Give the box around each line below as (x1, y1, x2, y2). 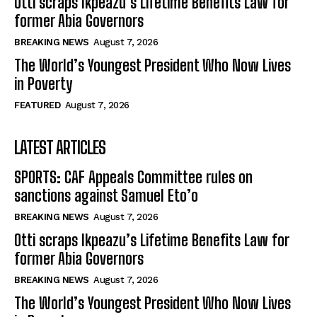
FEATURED (14, 100, 60, 111)
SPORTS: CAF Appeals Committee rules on (14, 168, 253, 188)
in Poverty (14, 74, 72, 94)
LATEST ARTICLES (14, 137, 105, 158)
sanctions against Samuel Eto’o (14, 186, 198, 206)
